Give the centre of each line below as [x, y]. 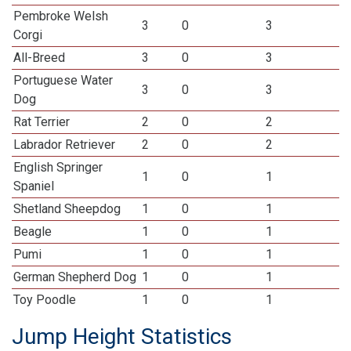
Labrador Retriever [65, 145]
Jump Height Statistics [122, 337]
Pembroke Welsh [61, 16]
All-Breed [40, 58]
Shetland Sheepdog [67, 209]
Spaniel [34, 186]
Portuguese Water [63, 80]
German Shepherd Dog [75, 277]
